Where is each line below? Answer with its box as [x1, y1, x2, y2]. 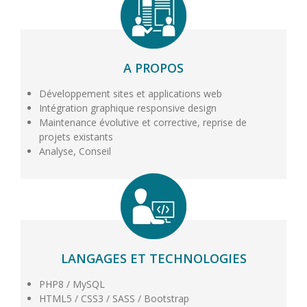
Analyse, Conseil [38, 144, 111, 158]
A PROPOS [123, 59, 184, 76]
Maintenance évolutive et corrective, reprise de [38, 115, 247, 129]
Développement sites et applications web [38, 86, 222, 100]
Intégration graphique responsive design [38, 101, 217, 114]
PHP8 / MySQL [38, 277, 105, 291]
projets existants [38, 130, 113, 143]
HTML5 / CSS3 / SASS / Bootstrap [38, 291, 189, 305]
